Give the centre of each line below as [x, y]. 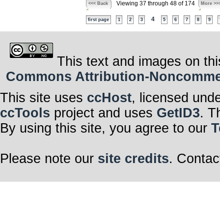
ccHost [109, 98]
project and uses [103, 113]
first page [98, 20]
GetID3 [178, 113]
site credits [133, 159]
